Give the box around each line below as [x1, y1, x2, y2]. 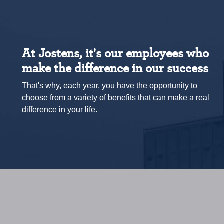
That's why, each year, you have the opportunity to [22, 80, 197, 90]
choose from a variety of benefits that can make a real [22, 92, 209, 102]
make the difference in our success [22, 58, 208, 76]
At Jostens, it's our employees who [22, 43, 209, 61]
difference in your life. [22, 104, 97, 114]
